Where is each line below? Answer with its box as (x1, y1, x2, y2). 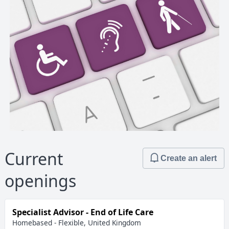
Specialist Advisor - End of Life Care (12, 206, 153, 218)
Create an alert (161, 153, 217, 163)
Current (5, 148, 64, 170)
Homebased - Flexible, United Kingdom (12, 217, 141, 227)
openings (5, 170, 77, 192)
